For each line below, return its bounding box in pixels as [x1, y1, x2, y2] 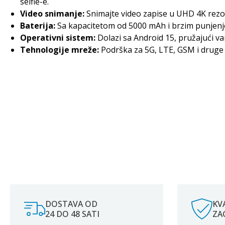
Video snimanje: [20, 8, 84, 19]
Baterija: [20, 20, 55, 31]
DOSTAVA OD [45, 198, 97, 209]
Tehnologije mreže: [20, 44, 99, 55]
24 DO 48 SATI [45, 208, 99, 219]
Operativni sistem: [20, 32, 95, 43]
